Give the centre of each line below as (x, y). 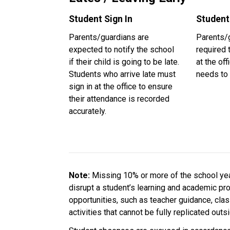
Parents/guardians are (109, 37)
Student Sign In (101, 19)
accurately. (88, 111)
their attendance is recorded (119, 99)
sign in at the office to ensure (121, 86)
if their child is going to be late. (124, 62)
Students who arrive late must (122, 74)
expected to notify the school (122, 49)
